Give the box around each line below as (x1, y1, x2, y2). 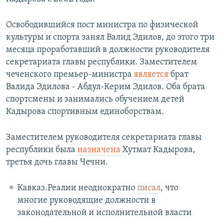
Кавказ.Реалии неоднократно (17, 183, 137, 193)
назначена (77, 145, 122, 155)
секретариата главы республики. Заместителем (6, 57, 197, 67)
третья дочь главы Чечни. (6, 158, 108, 167)
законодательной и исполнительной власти (17, 208, 192, 218)
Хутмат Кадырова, (122, 145, 195, 155)
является (134, 70, 168, 80)
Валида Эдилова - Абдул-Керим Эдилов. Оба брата (6, 82, 205, 92)
